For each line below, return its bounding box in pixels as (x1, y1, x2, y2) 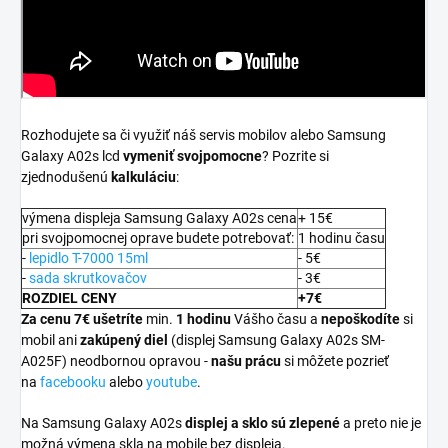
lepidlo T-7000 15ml (29, 250, 148, 267)
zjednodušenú (21, 169, 108, 186)
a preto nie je (343, 415, 421, 432)
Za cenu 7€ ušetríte (21, 311, 143, 328)
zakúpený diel (80, 332, 168, 349)
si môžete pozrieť (284, 353, 389, 370)
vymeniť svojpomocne (123, 148, 262, 165)
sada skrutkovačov (29, 270, 147, 287)
